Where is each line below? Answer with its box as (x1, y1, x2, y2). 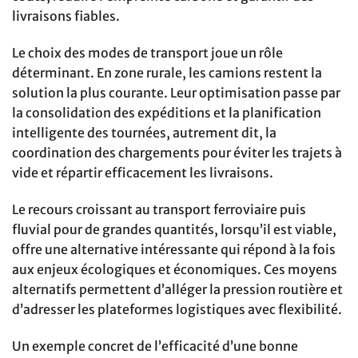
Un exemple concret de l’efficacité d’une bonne (12, 337, 298, 354)
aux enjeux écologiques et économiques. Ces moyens (12, 261, 337, 278)
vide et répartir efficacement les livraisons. (12, 165, 273, 181)
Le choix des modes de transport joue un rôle (12, 45, 283, 62)
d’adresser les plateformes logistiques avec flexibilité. (12, 301, 342, 318)
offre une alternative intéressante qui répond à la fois (12, 241, 336, 258)
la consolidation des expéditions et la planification (12, 105, 321, 121)
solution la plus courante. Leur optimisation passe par (12, 85, 340, 101)
